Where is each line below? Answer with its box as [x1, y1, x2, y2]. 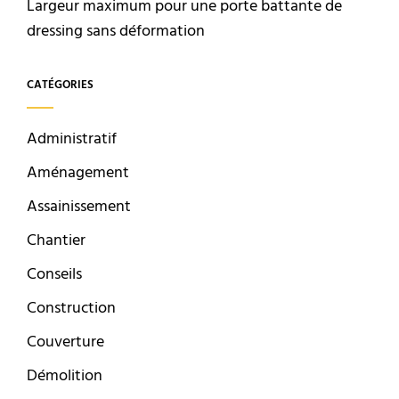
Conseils [27, 262, 82, 289]
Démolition [27, 363, 102, 390]
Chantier [27, 228, 85, 255]
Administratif [27, 126, 117, 153]
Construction [27, 296, 116, 322]
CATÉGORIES [27, 76, 94, 95]
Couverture [27, 330, 104, 356]
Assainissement [27, 194, 131, 221]
